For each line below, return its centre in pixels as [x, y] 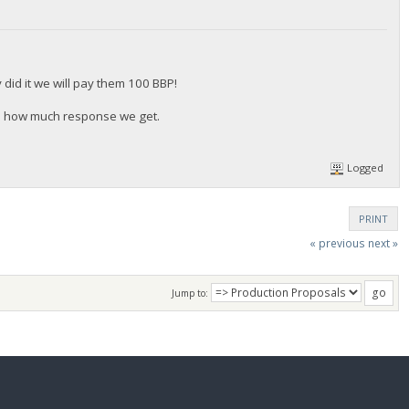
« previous [337, 243]
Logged [364, 168]
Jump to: [190, 293]
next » [383, 243]
